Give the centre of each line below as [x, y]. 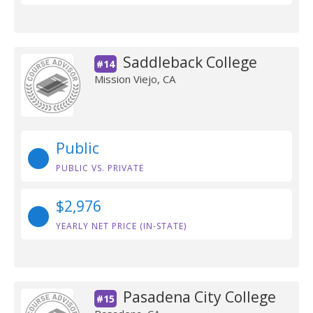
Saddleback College [190, 62]
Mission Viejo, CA [134, 79]
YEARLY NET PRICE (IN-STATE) [121, 226]
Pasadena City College [199, 297]
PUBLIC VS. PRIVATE [100, 168]
